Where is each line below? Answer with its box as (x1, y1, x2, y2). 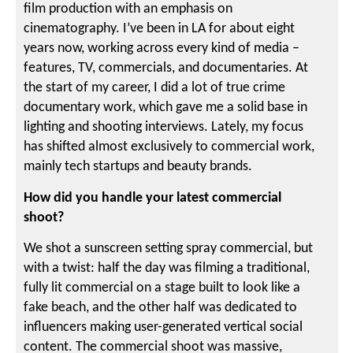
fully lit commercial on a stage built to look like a (24, 281, 301, 295)
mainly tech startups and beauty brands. (24, 159, 253, 175)
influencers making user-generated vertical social (24, 320, 303, 335)
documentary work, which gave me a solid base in (24, 100, 308, 116)
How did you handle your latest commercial (24, 190, 282, 206)
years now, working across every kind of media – (24, 41, 300, 57)
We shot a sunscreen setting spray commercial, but (24, 241, 314, 256)
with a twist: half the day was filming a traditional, (24, 261, 310, 276)
